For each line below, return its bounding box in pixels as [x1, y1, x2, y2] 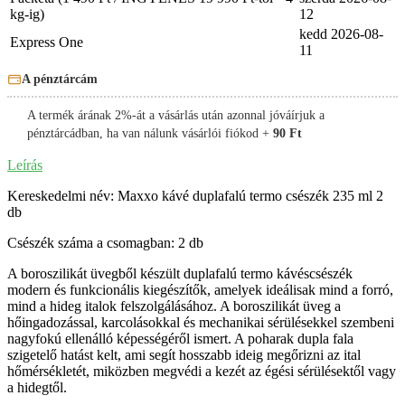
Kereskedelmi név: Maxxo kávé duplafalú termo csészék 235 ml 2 [7, 188, 383, 204]
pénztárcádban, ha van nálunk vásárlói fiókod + [27, 127, 273, 141]
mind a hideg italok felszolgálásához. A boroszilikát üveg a [7, 298, 341, 315]
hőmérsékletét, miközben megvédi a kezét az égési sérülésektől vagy [7, 363, 396, 380]
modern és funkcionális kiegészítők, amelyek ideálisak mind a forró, [7, 282, 393, 298]
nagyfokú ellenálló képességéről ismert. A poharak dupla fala [7, 331, 353, 347]
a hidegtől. [7, 380, 67, 396]
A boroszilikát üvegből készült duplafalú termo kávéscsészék [7, 266, 353, 282]
